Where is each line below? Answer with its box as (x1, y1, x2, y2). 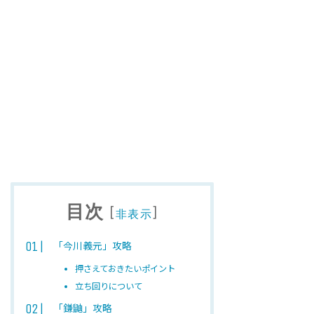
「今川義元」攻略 (53, 240, 132, 254)
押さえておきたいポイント (74, 264, 175, 276)
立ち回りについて (74, 281, 142, 294)
